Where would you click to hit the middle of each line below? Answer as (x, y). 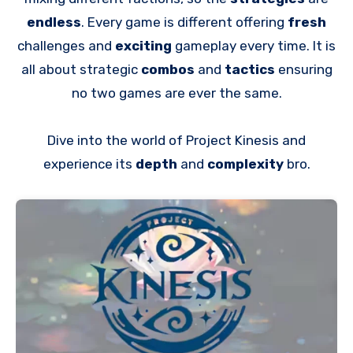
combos (167, 69)
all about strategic (81, 69)
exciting (143, 45)
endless (54, 22)
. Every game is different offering (184, 22)
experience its (89, 163)
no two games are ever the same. (176, 93)
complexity (247, 163)
